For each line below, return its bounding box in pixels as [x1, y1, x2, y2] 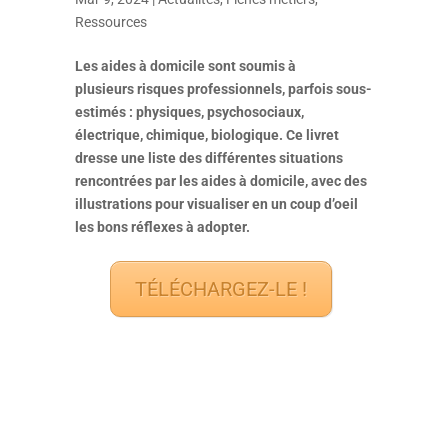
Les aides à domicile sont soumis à [74, 57, 296, 74]
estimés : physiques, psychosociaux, [74, 103, 304, 120]
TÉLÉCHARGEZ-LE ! [134, 276, 307, 301]
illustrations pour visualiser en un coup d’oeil [74, 195, 358, 212]
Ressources [74, 13, 147, 30]
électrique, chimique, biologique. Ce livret [74, 126, 339, 143]
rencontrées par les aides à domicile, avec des [74, 172, 367, 189]
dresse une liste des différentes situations [74, 149, 343, 166]
